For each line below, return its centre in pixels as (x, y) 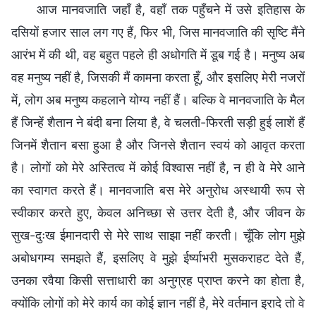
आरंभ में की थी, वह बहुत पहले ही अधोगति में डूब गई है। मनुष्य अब (158, 54)
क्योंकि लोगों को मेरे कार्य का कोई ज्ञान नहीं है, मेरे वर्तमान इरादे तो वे (158, 303)
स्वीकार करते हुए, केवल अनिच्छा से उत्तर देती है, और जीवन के (158, 212)
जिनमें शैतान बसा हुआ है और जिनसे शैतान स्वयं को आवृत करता (158, 145)
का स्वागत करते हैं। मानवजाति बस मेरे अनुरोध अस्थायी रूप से (158, 190)
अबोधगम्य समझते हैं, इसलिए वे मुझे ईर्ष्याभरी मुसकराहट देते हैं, (158, 257)
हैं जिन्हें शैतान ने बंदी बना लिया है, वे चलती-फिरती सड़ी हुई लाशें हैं (158, 122)
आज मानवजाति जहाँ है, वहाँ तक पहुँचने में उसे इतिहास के (171, 9)
